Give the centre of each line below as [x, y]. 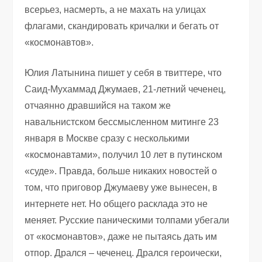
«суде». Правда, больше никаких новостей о [121, 171]
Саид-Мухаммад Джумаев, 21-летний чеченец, [125, 89]
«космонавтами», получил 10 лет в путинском [124, 154]
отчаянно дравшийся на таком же [98, 105]
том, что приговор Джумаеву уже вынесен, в [121, 187]
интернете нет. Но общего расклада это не [116, 204]
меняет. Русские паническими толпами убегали [127, 220]
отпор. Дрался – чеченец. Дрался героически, [123, 253]
